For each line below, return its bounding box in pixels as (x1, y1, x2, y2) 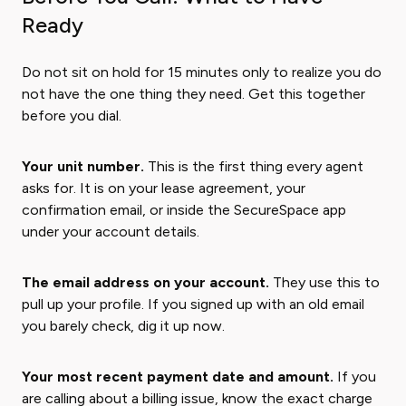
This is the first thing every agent (144, 158, 363, 175)
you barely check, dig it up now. (22, 317, 225, 334)
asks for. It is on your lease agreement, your (22, 179, 305, 197)
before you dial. (22, 107, 121, 124)
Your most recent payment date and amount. (22, 368, 333, 385)
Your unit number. (22, 158, 144, 175)
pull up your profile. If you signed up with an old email (22, 295, 364, 313)
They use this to (269, 274, 380, 291)
